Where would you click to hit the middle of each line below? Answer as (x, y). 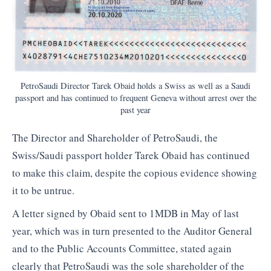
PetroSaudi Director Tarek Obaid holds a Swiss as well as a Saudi (135, 85)
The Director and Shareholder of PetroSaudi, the (115, 138)
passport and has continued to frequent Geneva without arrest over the (135, 97)
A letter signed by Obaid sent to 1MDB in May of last (126, 213)
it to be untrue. (43, 191)
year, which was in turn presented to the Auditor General (132, 230)
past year (135, 109)
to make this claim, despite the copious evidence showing (135, 173)
